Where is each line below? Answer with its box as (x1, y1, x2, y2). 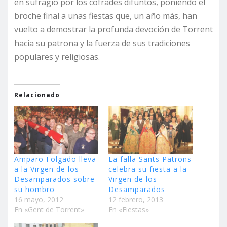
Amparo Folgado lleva (14, 154, 96, 164)
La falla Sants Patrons (108, 154, 192, 164)
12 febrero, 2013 (108, 195, 163, 205)
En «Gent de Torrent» (14, 205, 84, 215)
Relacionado (14, 91, 60, 100)
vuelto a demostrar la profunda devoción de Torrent (14, 24, 213, 35)
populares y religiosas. (14, 51, 100, 63)
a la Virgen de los (14, 164, 79, 174)
